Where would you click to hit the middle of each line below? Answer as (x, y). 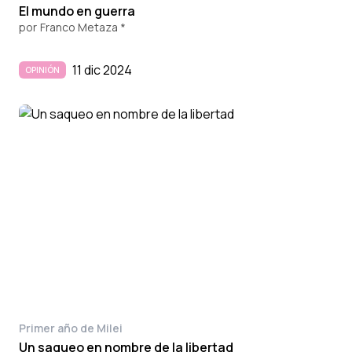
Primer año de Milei (71, 328)
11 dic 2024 (102, 70)
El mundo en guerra (77, 11)
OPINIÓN (42, 70)
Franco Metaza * (83, 27)
